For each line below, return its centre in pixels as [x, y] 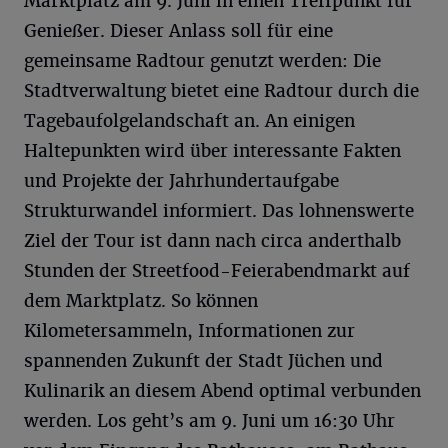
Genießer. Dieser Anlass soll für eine [178, 30]
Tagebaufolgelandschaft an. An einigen [189, 120]
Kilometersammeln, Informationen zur [189, 330]
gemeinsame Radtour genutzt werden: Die [202, 60]
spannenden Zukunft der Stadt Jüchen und [203, 360]
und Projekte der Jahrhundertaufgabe [181, 180]
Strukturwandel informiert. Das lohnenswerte [219, 210]
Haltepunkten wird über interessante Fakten [212, 150]
